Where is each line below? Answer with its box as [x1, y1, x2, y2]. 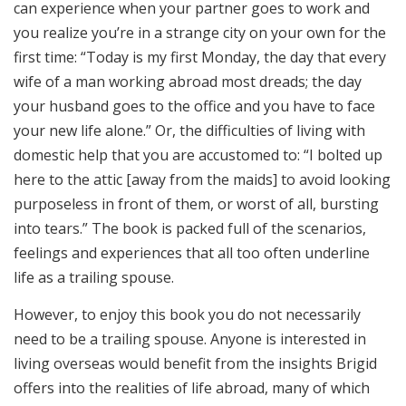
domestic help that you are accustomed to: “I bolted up [14, 144, 382, 165]
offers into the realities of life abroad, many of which [14, 378, 370, 399]
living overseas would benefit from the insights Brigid [14, 353, 377, 374]
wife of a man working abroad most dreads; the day [14, 71, 362, 92]
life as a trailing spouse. [14, 266, 174, 287]
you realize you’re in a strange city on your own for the [14, 22, 386, 43]
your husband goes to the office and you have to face [14, 95, 375, 116]
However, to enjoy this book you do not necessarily [14, 304, 361, 325]
